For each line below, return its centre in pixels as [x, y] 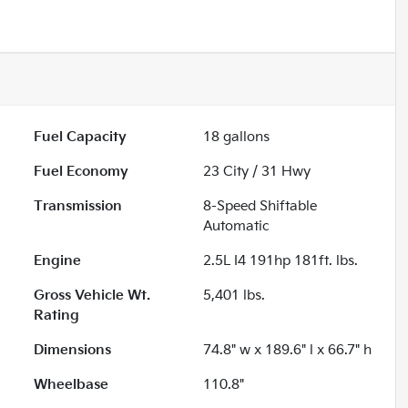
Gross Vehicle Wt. [92, 295]
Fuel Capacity [81, 137]
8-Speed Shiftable [260, 206]
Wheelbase [71, 384]
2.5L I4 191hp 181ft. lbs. [281, 260]
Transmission [78, 206]
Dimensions [73, 350]
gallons [245, 137]
